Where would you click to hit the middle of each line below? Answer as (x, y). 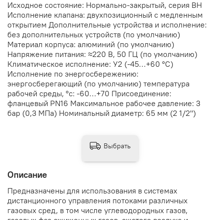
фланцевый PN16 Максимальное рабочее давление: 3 (104, 103)
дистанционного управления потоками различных (97, 201)
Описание (27, 174)
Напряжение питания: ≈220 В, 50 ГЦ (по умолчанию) (102, 54)
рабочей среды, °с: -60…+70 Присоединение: (89, 94)
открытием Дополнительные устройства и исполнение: (107, 25)
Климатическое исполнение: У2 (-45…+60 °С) (90, 64)
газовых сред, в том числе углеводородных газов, (97, 210)
